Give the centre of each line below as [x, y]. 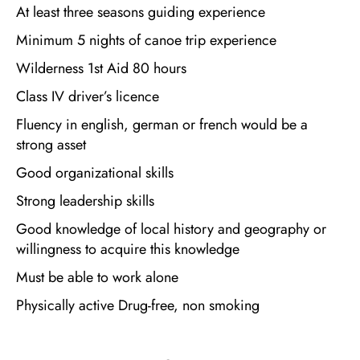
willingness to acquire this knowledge [128, 250]
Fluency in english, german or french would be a [162, 125]
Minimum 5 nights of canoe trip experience [146, 41]
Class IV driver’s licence [88, 97]
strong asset [51, 145]
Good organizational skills [95, 173]
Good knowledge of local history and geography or [171, 229]
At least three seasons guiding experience [141, 12]
